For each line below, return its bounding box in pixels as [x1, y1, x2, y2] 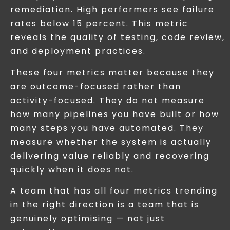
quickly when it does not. [10, 163, 134, 176]
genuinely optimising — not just [10, 212, 165, 224]
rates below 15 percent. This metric [10, 17, 188, 30]
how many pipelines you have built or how [10, 108, 219, 120]
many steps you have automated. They [10, 122, 204, 134]
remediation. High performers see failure [10, 4, 215, 16]
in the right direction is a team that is [10, 198, 199, 210]
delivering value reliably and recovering [10, 149, 209, 162]
